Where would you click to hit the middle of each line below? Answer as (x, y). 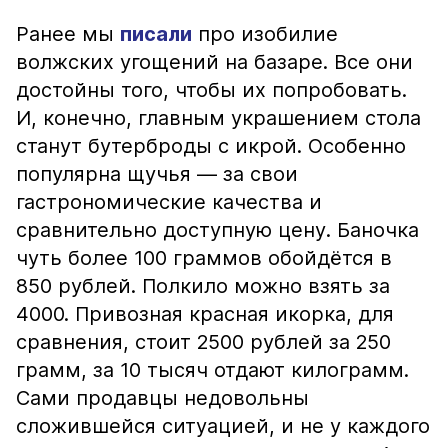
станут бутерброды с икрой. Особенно (211, 146)
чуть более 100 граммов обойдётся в (204, 258)
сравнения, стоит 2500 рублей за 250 (203, 342)
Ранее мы (68, 34)
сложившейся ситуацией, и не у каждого (223, 426)
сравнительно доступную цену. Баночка (217, 230)
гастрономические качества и (169, 202)
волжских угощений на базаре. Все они (214, 62)
